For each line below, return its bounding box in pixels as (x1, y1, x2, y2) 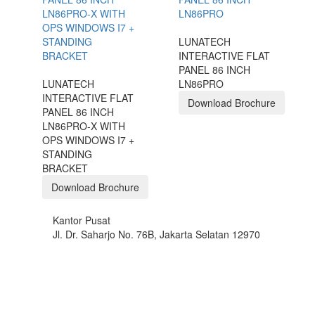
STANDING (42, 147, 92, 162)
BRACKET (42, 161, 88, 176)
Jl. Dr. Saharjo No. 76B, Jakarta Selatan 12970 (53, 227, 260, 242)
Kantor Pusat (53, 213, 110, 228)
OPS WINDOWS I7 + (42, 133, 134, 148)
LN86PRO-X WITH (42, 119, 125, 134)
